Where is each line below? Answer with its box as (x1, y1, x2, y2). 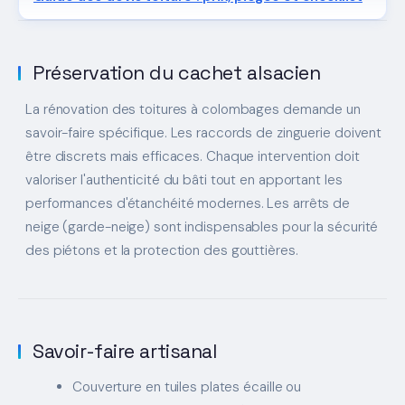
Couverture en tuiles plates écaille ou (72, 378, 302, 397)
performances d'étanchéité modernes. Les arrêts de (25, 194, 351, 213)
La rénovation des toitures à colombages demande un (25, 100, 361, 119)
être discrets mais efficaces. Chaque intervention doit (25, 147, 360, 166)
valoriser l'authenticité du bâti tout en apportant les (25, 171, 343, 190)
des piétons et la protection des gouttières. (25, 241, 298, 260)
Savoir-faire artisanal (33, 339, 218, 364)
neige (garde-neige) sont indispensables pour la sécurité (25, 218, 379, 237)
